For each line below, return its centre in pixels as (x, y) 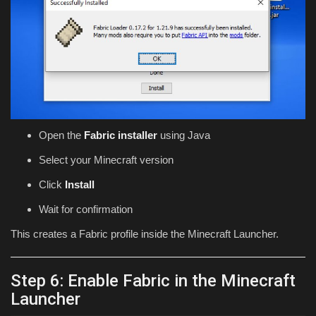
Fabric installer (121, 135)
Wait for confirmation (86, 209)
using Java (184, 135)
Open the (61, 135)
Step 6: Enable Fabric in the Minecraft (153, 281)
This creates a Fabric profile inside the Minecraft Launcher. (145, 234)
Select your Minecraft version (106, 160)
